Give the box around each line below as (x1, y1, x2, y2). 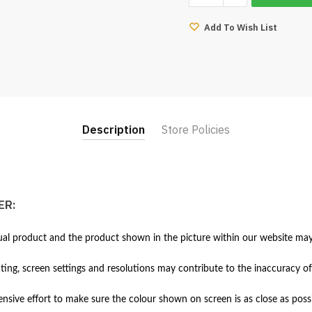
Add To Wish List (203, 21, 277, 33)
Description (82, 122, 145, 136)
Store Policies (162, 122, 230, 136)
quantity (187, 72, 229, 86)
